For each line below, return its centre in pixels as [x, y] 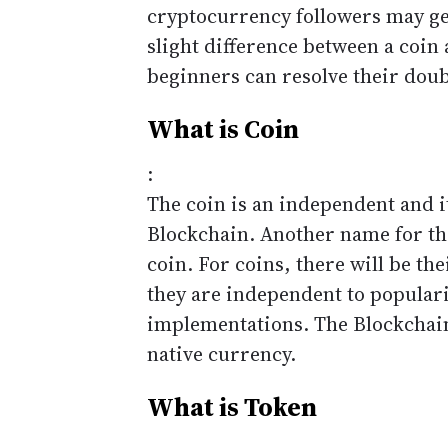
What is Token [232, 407]
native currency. [221, 354]
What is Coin [223, 129]
